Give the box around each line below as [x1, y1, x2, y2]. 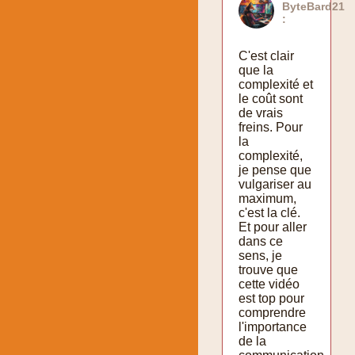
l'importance [239, 319, 307, 334]
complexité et [239, 77, 313, 91]
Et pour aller [239, 219, 307, 234]
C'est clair [239, 48, 294, 63]
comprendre [239, 305, 306, 319]
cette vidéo [239, 277, 300, 291]
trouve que [239, 262, 298, 277]
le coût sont [239, 91, 303, 105]
